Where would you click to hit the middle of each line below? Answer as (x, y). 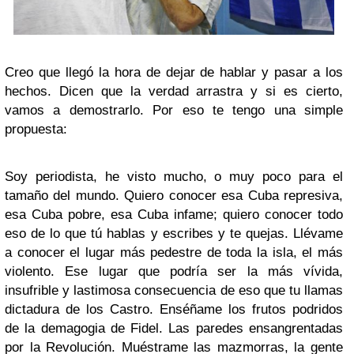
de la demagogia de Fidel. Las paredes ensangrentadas (174, 328)
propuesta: (36, 129)
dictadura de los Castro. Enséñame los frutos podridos (174, 309)
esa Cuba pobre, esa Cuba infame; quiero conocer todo (174, 214)
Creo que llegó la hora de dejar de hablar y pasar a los (174, 72)
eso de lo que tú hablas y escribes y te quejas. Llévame (174, 233)
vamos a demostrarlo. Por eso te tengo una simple (174, 110)
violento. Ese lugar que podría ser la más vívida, (174, 271)
